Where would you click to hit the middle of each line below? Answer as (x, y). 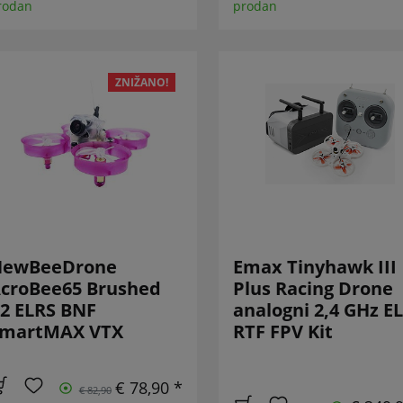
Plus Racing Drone (313, 289)
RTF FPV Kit (282, 332)
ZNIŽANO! (141, 82)
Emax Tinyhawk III (314, 267)
